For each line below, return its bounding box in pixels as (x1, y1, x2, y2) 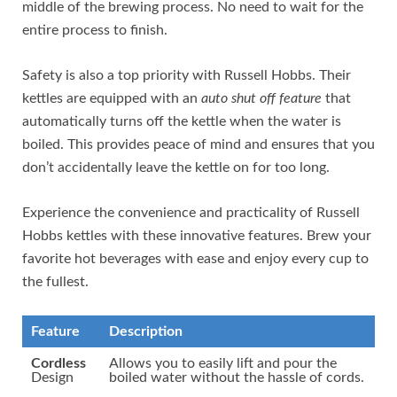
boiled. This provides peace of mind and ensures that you (22, 137, 375, 152)
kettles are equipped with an (22, 91, 201, 106)
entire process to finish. (22, 23, 167, 38)
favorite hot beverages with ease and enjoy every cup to (22, 252, 369, 267)
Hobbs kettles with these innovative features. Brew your (22, 229, 371, 244)
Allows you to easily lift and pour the (109, 356, 337, 371)
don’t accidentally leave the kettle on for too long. (22, 160, 330, 175)
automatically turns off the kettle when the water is (22, 114, 341, 129)
